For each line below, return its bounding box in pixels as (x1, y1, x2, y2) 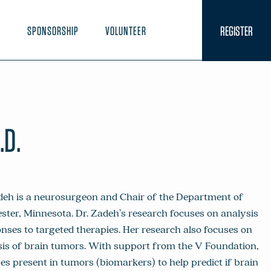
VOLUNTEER (105, 23, 146, 38)
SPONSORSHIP (27, 23, 79, 38)
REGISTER (220, 22, 253, 39)
